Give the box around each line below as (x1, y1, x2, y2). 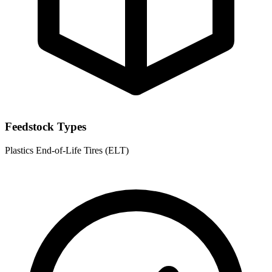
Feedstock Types (5, 120, 86, 134)
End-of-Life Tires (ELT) (36, 145, 129, 156)
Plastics (5, 145, 36, 156)
